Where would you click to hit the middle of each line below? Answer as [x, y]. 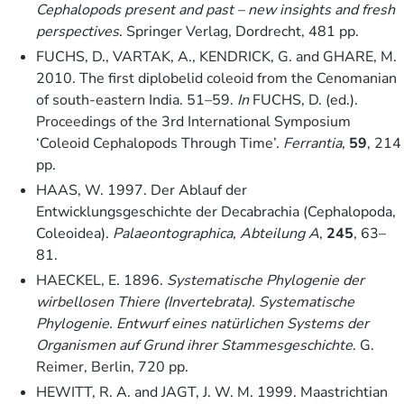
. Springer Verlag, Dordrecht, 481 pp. [239, 31]
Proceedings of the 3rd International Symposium [193, 121]
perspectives [78, 31]
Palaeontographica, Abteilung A [216, 233]
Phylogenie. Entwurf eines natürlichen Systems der [202, 323]
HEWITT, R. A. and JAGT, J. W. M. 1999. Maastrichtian [212, 392]
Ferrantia [312, 143]
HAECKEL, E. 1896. [101, 280]
